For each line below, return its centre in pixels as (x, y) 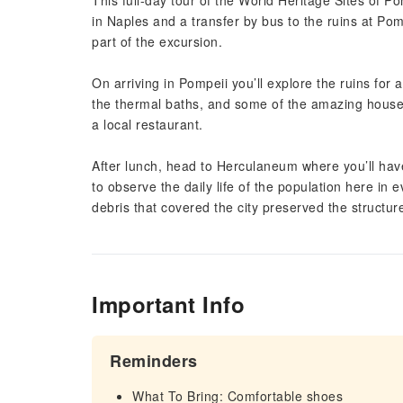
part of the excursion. (157, 41)
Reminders (154, 361)
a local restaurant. (148, 124)
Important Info (168, 304)
